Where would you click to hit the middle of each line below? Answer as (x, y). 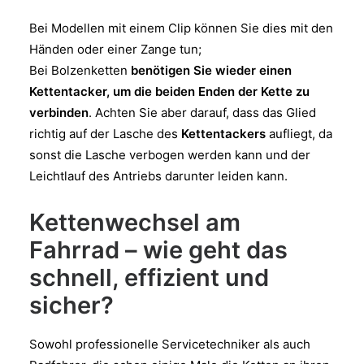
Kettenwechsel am (135, 222)
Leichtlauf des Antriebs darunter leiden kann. (158, 175)
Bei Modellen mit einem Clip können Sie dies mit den (181, 28)
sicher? (71, 305)
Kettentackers (223, 133)
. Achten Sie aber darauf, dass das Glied (202, 112)
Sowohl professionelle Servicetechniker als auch (170, 344)
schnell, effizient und (149, 277)
